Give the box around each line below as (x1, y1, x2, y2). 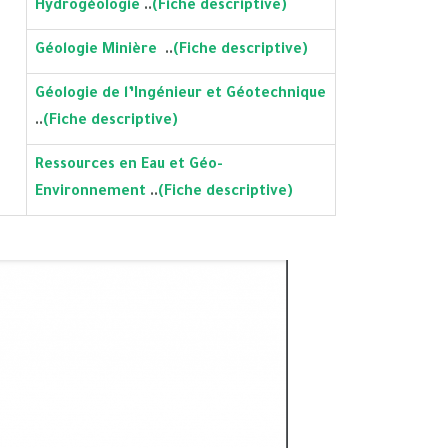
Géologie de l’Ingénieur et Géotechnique (35, 87, 326, 103)
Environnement (35, 185, 150, 201)
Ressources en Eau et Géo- (35, 158, 223, 174)
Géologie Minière (35, 43, 165, 59)
